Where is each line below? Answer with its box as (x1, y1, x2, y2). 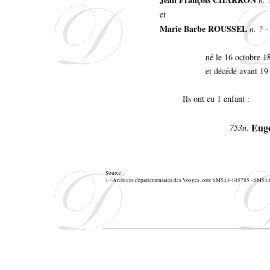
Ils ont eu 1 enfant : (183, 92, 250, 104)
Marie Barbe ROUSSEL (160, 22, 247, 35)
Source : (105, 169, 124, 177)
